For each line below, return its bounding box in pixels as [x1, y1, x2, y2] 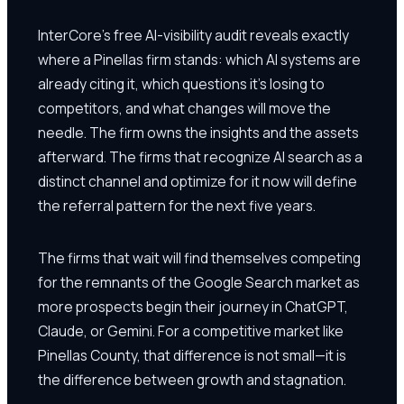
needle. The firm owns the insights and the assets [38, 122, 359, 142]
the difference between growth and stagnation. [38, 369, 346, 390]
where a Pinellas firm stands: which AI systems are [38, 49, 361, 69]
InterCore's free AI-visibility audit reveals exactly [38, 24, 349, 45]
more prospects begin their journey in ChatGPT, [38, 296, 348, 317]
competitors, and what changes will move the [38, 97, 331, 118]
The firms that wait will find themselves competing [38, 247, 361, 268]
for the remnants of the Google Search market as [38, 271, 360, 292]
